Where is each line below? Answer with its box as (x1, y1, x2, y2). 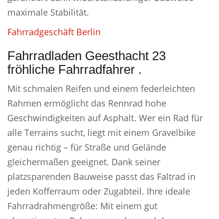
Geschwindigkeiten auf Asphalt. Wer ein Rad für (7, 112, 203, 124)
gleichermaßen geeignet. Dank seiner (7, 156, 160, 168)
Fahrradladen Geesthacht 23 (7, 48, 166, 63)
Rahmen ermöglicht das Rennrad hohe (7, 97, 166, 109)
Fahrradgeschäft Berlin (7, 26, 101, 38)
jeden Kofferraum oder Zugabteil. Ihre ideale (7, 185, 190, 197)
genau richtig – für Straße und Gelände (7, 141, 166, 153)
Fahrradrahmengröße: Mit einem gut (7, 200, 157, 212)
